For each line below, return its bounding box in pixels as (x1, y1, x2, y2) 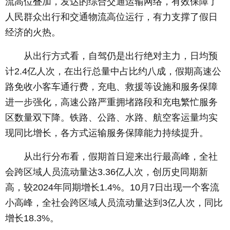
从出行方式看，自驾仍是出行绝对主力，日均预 (5, 51, 218, 61)
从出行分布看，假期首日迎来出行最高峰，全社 (5, 151, 218, 162)
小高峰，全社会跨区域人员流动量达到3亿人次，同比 (5, 198, 223, 208)
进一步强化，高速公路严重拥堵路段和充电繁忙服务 (5, 97, 218, 107)
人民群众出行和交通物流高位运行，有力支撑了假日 (5, 12, 218, 22)
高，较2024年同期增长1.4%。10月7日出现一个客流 (5, 182, 219, 193)
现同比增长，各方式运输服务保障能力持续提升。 (5, 128, 208, 138)
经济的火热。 (5, 27, 61, 37)
